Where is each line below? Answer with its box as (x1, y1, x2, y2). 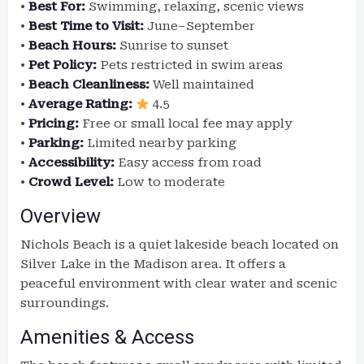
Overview (20, 205, 101, 227)
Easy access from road (115, 155, 262, 170)
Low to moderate (114, 175, 225, 189)
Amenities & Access (20, 326, 194, 349)
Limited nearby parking (84, 136, 236, 150)
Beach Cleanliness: (28, 77, 149, 92)
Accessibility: (28, 155, 115, 170)
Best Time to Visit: (28, 19, 144, 33)
